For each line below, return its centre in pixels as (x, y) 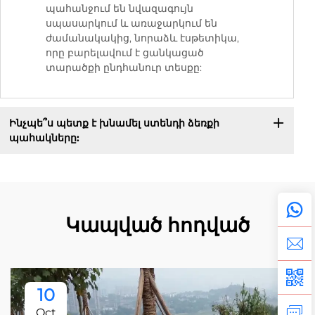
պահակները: (44, 137)
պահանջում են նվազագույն (120, 9)
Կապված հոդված (157, 225)
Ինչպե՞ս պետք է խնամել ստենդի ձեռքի (114, 123)
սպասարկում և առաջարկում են (131, 24)
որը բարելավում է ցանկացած (125, 53)
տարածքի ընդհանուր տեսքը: (124, 68)
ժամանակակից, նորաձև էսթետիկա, (142, 38)
